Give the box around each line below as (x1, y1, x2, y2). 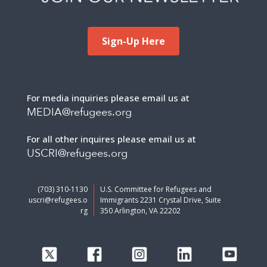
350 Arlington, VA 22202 (100, 206, 181, 216)
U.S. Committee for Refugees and (100, 184, 212, 195)
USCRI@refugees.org (27, 146, 128, 162)
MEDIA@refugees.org (27, 105, 132, 120)
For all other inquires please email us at (27, 133, 196, 145)
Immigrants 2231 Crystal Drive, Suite (100, 195, 222, 206)
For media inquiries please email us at (27, 92, 190, 104)
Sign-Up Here (102, 35, 165, 48)
